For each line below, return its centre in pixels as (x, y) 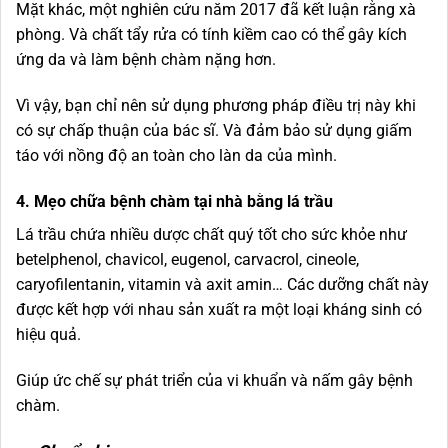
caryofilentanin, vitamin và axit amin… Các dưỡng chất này (222, 284)
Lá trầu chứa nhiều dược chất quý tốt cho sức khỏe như (211, 234)
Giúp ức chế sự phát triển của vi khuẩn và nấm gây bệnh (214, 380)
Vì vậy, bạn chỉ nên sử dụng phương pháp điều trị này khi (216, 106)
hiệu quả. (48, 334)
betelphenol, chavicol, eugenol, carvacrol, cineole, (187, 259)
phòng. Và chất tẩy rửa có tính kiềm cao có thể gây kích (211, 35)
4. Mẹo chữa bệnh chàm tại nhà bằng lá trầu (178, 201)
